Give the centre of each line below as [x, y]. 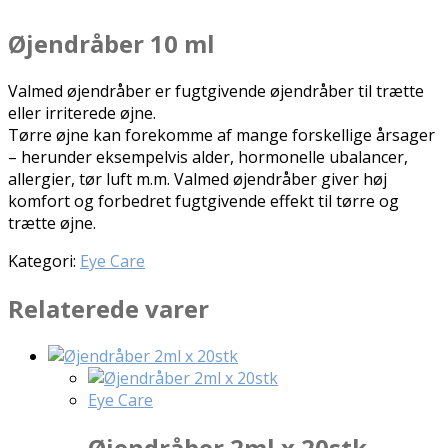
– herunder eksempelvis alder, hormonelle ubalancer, [208, 156]
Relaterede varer [108, 308]
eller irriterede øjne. [82, 112]
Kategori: [44, 260]
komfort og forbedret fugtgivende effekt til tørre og [203, 200]
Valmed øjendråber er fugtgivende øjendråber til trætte [216, 90]
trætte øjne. [52, 222]
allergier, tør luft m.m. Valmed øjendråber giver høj [197, 178]
